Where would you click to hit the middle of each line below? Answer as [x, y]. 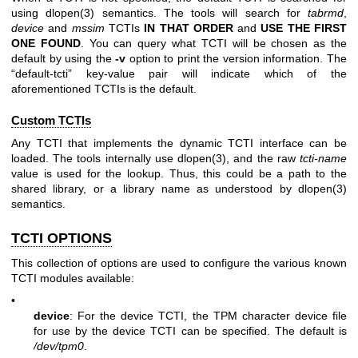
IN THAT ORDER [189, 28]
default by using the [64, 59]
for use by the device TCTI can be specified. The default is [190, 330]
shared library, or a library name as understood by [155, 188]
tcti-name [324, 158]
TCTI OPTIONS [62, 238]
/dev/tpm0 [59, 346]
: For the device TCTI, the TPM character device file [208, 315]
